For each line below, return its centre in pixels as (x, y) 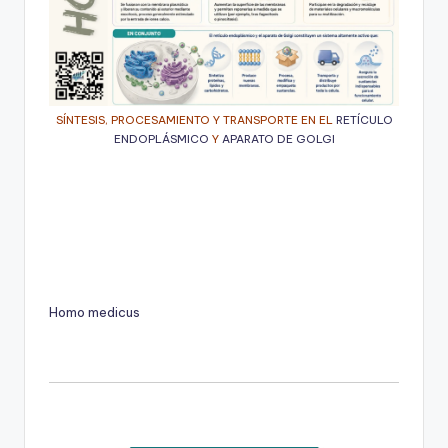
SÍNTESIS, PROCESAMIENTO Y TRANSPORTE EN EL (195, 119)
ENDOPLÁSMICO (161, 138)
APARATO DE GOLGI (278, 138)
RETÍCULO (364, 119)
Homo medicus (94, 311)
